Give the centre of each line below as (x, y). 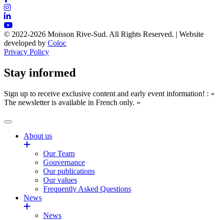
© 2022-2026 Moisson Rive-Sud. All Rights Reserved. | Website (104, 34)
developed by (26, 43)
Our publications (69, 171)
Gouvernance (64, 163)
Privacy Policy (27, 52)
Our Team (59, 154)
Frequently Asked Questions (87, 189)
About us (38, 136)
